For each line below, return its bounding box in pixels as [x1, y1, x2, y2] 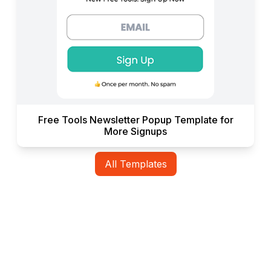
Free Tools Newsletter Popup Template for [38, 114, 233, 126]
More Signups [104, 125, 167, 138]
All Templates [104, 158, 167, 171]
